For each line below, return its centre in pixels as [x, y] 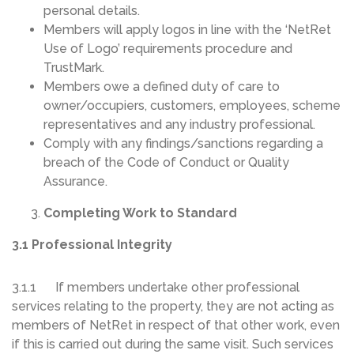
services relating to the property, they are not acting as [173, 307]
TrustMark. [74, 68]
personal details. [92, 11]
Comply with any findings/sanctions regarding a [183, 144]
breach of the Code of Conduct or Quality [166, 163]
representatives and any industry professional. [179, 125]
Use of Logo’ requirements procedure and [168, 49]
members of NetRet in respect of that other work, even [176, 326]
